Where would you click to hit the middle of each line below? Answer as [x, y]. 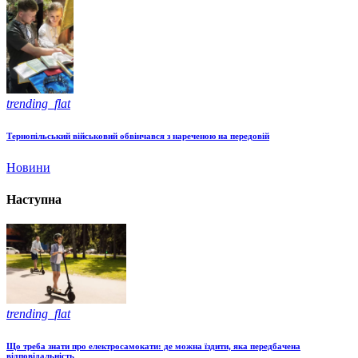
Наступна [34, 199]
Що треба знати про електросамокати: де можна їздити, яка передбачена [153, 346]
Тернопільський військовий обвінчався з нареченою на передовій [138, 136]
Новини [28, 168]
